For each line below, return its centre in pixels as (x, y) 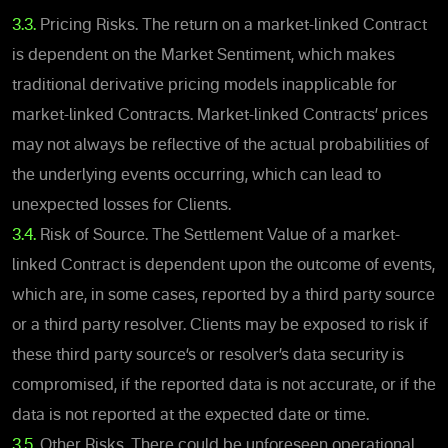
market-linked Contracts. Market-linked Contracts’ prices (220, 115)
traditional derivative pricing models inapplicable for (204, 85)
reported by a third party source (318, 295)
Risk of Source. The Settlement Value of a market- (218, 235)
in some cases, (144, 295)
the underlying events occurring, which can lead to (196, 175)
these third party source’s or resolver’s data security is (208, 355)
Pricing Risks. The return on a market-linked (199, 25)
